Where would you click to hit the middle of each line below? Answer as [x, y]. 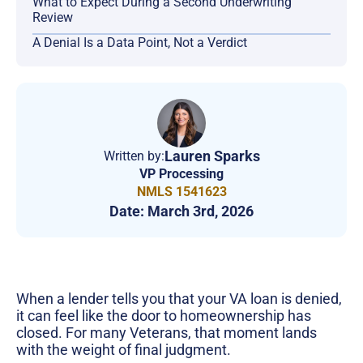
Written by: [134, 156]
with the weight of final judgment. [124, 350]
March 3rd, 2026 [201, 211]
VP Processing [181, 174]
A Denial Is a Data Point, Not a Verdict [140, 43]
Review [53, 18]
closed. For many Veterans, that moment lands [167, 333]
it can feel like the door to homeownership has [164, 316]
